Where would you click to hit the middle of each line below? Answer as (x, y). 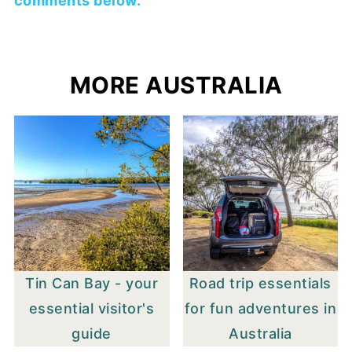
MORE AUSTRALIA (176, 86)
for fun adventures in (260, 308)
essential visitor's (92, 308)
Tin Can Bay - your (92, 283)
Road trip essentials (260, 283)
